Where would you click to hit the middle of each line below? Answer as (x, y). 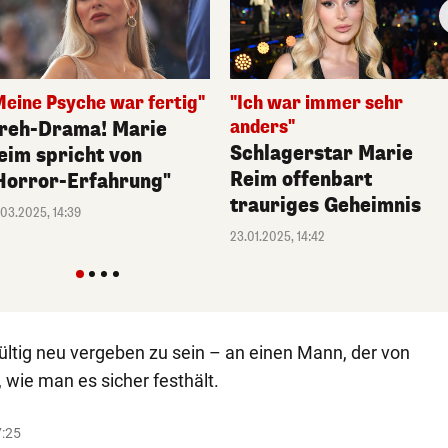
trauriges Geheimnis (326, 205)
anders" (263, 127)
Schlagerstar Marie (322, 153)
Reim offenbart (301, 179)
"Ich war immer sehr (317, 103)
